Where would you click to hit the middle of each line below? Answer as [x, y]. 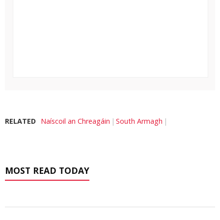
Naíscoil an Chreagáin [75, 121]
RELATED [20, 121]
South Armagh [139, 121]
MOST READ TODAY [47, 171]
